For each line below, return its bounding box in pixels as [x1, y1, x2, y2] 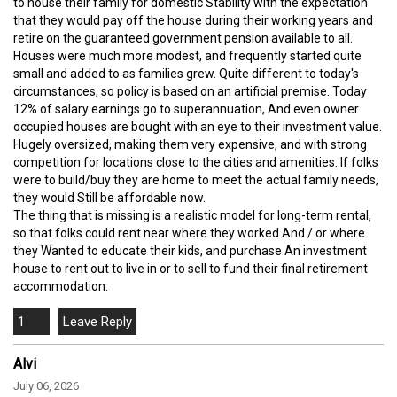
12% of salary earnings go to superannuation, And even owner [13, 102, 359, 117]
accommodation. [13, 279, 108, 294]
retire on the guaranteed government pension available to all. [13, 31, 353, 46]
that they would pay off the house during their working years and [13, 13, 373, 28]
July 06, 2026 [13, 379, 79, 393]
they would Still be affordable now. [13, 191, 206, 206]
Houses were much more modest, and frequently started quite [13, 49, 362, 64]
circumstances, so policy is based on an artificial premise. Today [13, 84, 367, 99]
